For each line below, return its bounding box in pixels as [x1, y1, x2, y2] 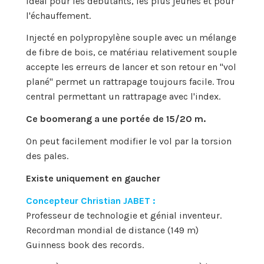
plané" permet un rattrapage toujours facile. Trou [26, 76, 235, 88]
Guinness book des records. [26, 239, 144, 250]
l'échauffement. [26, 9, 91, 21]
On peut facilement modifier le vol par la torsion [26, 136, 232, 147]
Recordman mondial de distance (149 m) [26, 224, 199, 236]
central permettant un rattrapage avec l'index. [26, 91, 220, 103]
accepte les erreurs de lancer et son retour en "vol [26, 61, 236, 73]
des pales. [26, 150, 68, 162]
